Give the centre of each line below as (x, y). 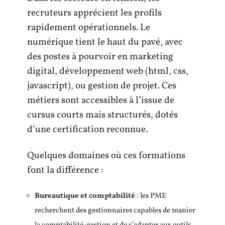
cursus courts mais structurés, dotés (102, 115)
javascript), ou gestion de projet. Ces (102, 86)
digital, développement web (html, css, (108, 71)
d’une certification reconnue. (87, 130)
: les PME (151, 196)
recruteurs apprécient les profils (94, 13)
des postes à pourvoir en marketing (100, 57)
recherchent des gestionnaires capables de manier (115, 211)
